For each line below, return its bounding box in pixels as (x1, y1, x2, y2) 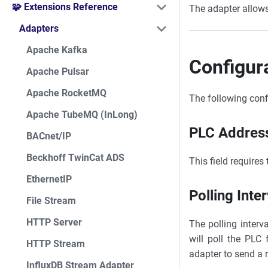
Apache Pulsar (26, 66, 89, 77)
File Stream (26, 195, 76, 206)
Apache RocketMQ (26, 87, 106, 99)
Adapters (19, 23, 59, 34)
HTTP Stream (26, 238, 85, 249)
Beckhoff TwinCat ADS (26, 152, 124, 163)
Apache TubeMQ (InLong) (26, 109, 138, 120)
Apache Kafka (26, 44, 87, 56)
